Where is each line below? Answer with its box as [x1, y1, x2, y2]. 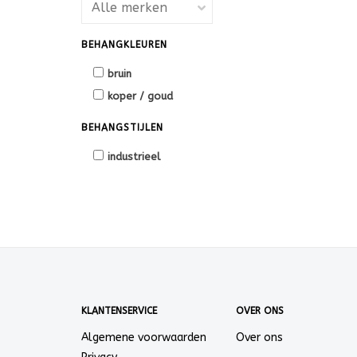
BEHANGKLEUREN [81, 39, 167, 50]
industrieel [108, 151, 160, 163]
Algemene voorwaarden [81, 331, 206, 344]
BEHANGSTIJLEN [81, 122, 163, 133]
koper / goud [108, 90, 173, 102]
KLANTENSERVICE [81, 305, 157, 316]
